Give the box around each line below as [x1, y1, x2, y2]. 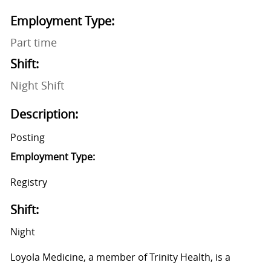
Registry [10, 175, 47, 189]
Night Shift [10, 78, 64, 93]
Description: [10, 106, 78, 123]
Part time [10, 35, 57, 50]
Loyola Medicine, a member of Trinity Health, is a [10, 250, 230, 264]
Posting [10, 131, 45, 145]
